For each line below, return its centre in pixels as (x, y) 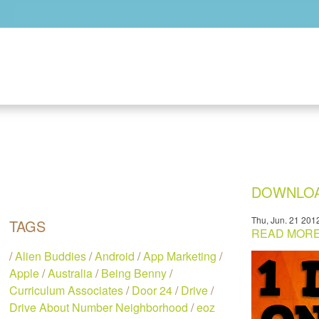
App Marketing (180, 256)
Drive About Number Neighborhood (99, 307)
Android (115, 256)
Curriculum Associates (67, 290)
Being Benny (134, 273)
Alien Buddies (51, 256)
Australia (70, 273)
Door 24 (152, 290)
